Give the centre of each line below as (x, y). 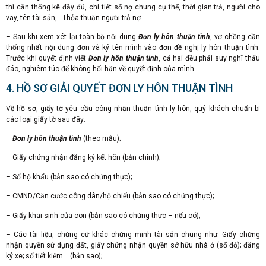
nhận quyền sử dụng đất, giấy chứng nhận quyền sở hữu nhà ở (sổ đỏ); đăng (133, 245)
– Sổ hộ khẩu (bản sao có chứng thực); (69, 177)
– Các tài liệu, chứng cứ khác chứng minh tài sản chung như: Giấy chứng (133, 234)
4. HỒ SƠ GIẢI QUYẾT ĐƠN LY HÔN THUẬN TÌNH (119, 88)
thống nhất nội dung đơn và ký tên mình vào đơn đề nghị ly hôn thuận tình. (133, 48)
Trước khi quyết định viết (47, 58)
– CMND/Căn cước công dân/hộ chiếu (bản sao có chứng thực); (110, 196)
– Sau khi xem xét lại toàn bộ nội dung (72, 37)
